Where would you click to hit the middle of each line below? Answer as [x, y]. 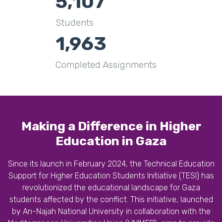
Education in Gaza [111, 141]
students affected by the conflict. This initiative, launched [111, 199]
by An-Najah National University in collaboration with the [111, 211]
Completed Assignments [106, 65]
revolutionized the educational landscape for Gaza [111, 188]
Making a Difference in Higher [111, 126]
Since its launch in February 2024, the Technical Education [111, 164]
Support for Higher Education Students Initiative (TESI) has [111, 176]
